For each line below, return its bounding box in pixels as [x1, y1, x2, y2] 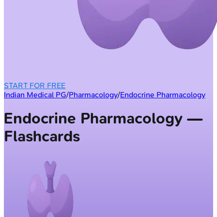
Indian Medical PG [4, 90, 66, 99]
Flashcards [4, 127, 80, 146]
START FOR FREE [4, 80, 65, 90]
